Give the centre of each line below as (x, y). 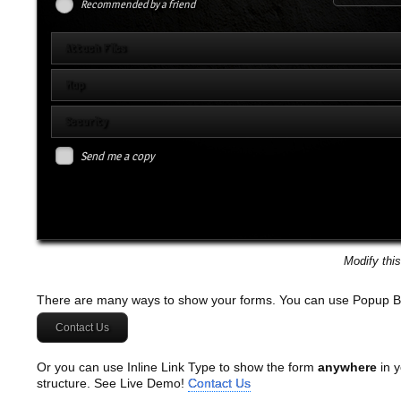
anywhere (347, 367)
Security (86, 121)
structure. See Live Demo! (112, 383)
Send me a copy (117, 155)
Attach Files (95, 47)
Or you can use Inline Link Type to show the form (177, 367)
